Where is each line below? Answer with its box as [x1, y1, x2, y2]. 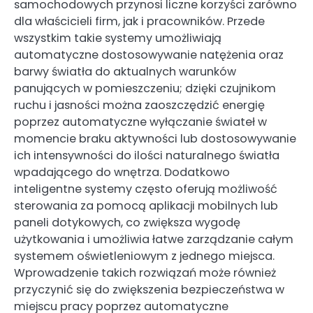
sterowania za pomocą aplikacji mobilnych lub [14, 198, 278, 214]
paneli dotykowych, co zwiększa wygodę [14, 214, 240, 231]
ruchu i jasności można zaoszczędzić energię [14, 97, 265, 114]
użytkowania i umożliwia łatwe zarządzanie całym [14, 231, 293, 248]
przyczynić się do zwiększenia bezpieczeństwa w [14, 282, 284, 298]
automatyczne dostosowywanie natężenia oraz [14, 47, 284, 64]
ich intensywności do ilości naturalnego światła [14, 147, 279, 164]
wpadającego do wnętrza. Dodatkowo [14, 164, 230, 181]
